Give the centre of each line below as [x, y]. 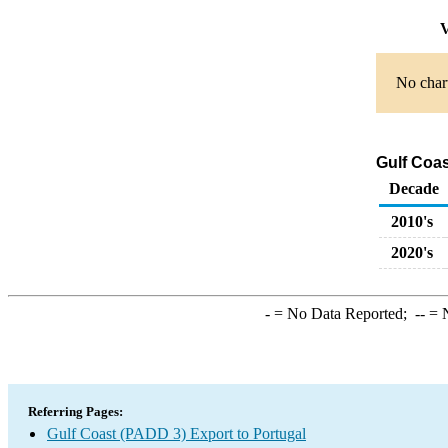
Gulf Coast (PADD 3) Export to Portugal [176, 433]
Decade [414, 188]
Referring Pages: [75, 411]
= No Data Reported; [342, 313]
